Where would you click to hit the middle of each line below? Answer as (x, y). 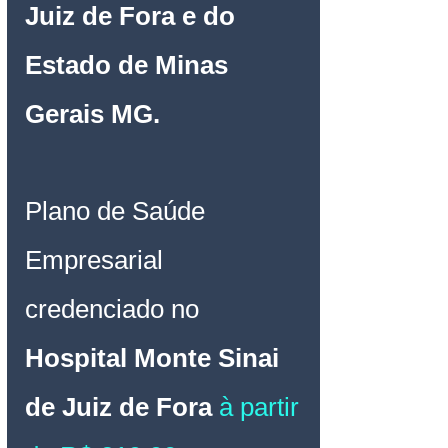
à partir (262, 407)
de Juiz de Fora (122, 407)
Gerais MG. (92, 114)
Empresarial (94, 260)
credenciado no (115, 309)
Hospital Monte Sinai (155, 358)
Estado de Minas (130, 65)
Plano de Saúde (118, 211)
